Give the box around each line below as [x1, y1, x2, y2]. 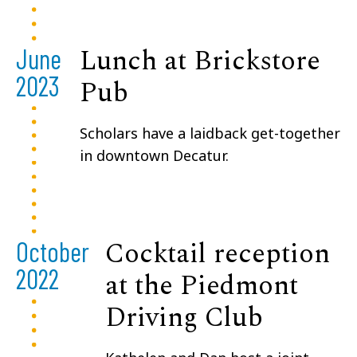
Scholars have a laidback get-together [80, 124, 340, 143]
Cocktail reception [105, 233, 330, 276]
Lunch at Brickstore [80, 41, 320, 83]
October [16, 235, 89, 269]
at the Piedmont [105, 265, 298, 308]
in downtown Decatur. [80, 146, 229, 166]
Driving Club [105, 297, 263, 339]
